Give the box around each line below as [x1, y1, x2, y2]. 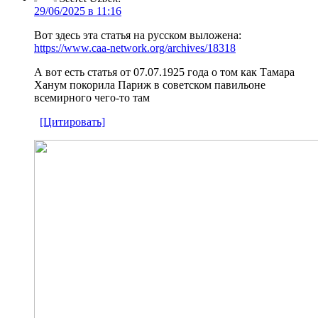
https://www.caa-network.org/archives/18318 [34, 41, 236, 54]
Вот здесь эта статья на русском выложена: [34, 28, 241, 41]
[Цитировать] [40, 115, 105, 128]
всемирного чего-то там [34, 91, 150, 104]
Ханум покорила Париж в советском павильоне [34, 78, 265, 91]
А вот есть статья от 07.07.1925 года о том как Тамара [34, 65, 295, 78]
